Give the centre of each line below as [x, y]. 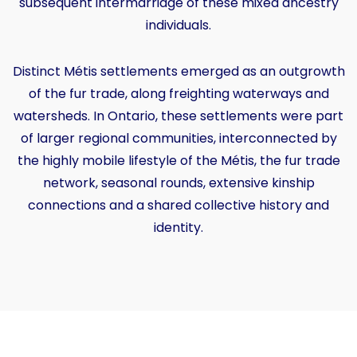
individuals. [178, 25]
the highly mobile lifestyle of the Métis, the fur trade [178, 160]
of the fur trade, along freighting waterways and [178, 93]
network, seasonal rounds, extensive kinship [178, 182]
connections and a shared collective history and [178, 205]
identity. [178, 227]
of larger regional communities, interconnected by [178, 138]
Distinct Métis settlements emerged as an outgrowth [178, 71]
